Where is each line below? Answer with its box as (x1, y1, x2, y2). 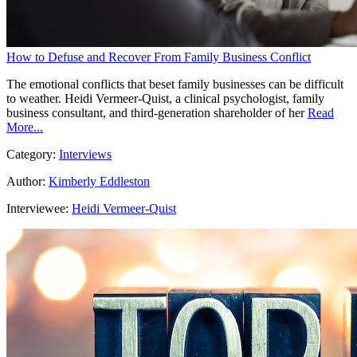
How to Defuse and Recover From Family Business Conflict (6, 50, 311, 65)
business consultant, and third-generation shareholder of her (6, 106, 304, 120)
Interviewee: (6, 202, 72, 216)
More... (6, 120, 43, 135)
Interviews (59, 147, 112, 162)
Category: (6, 147, 59, 162)
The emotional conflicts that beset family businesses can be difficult (6, 77, 343, 92)
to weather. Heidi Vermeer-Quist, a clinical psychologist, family (6, 92, 324, 106)
